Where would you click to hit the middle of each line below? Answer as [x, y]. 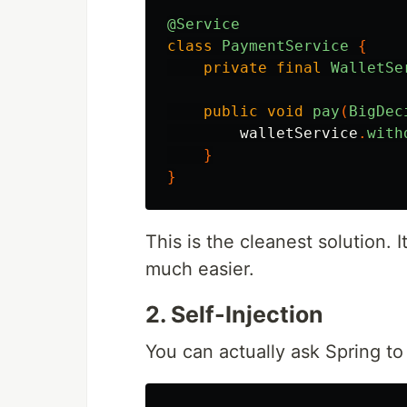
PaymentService [285, 46]
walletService [299, 133]
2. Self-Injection [234, 314]
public [231, 111]
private [235, 68]
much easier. [200, 269]
